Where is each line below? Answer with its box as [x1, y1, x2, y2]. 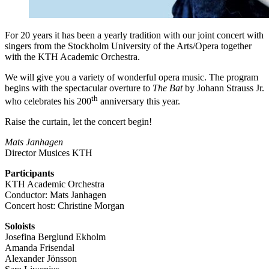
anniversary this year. [98, 96, 180, 107]
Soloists [5, 221, 35, 232]
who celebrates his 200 [5, 96, 91, 107]
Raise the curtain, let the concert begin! [5, 116, 152, 127]
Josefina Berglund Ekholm [5, 232, 106, 243]
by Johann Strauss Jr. [183, 82, 264, 93]
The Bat [153, 82, 183, 93]
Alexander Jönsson [5, 253, 77, 264]
